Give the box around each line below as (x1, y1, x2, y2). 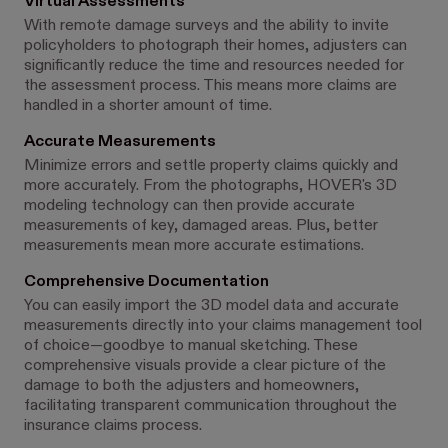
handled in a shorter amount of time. (24, 98, 272, 114)
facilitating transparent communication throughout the (24, 398, 397, 414)
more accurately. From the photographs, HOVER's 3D (24, 178, 397, 194)
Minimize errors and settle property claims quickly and (24, 158, 398, 174)
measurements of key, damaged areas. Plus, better (24, 218, 378, 234)
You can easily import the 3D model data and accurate (24, 298, 399, 314)
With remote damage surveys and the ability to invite (24, 18, 389, 34)
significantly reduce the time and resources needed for (24, 58, 404, 74)
